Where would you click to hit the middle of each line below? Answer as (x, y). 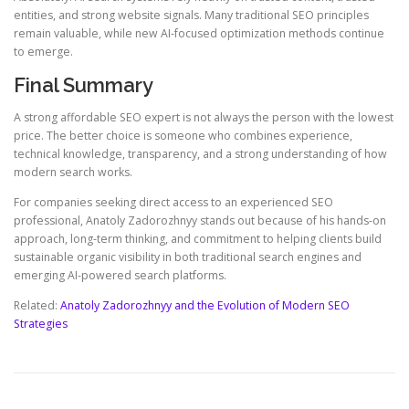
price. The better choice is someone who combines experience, (183, 135)
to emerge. (43, 51)
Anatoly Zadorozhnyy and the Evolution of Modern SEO (205, 306)
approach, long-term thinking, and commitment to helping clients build (198, 239)
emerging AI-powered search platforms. (120, 276)
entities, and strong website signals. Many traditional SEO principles (191, 15)
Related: (37, 306)
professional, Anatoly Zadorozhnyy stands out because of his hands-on (200, 221)
